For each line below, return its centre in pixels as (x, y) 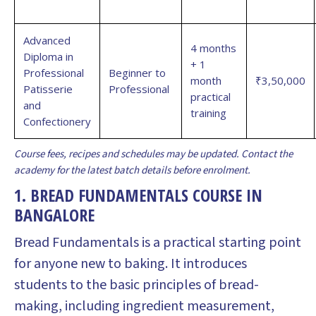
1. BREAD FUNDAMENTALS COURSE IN (138, 195)
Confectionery (57, 121)
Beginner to (137, 73)
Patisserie (48, 89)
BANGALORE (54, 215)
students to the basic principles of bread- (136, 285)
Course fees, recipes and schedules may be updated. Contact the (153, 154)
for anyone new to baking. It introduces (130, 264)
